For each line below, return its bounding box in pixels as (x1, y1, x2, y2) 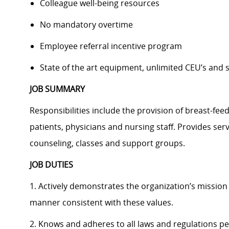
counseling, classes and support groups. (30, 138, 185, 149)
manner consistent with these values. (30, 197, 173, 209)
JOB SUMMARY (30, 83, 85, 95)
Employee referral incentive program (40, 40, 182, 52)
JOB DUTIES (30, 159, 73, 171)
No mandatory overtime (40, 19, 133, 31)
